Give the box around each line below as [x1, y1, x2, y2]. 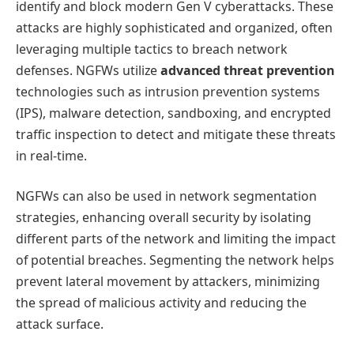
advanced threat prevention [160, 61, 334, 79]
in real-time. [16, 146, 87, 164]
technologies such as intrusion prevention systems [16, 82, 320, 100]
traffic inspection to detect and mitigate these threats [16, 125, 336, 143]
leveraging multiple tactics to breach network [16, 40, 288, 58]
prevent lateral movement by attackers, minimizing [16, 273, 320, 291]
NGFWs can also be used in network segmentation [16, 187, 317, 205]
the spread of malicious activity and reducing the [16, 294, 307, 312]
